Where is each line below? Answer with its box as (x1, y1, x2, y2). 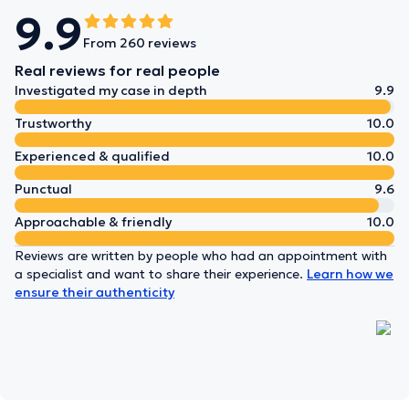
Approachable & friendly (15, 214, 172, 230)
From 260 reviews (83, 35, 196, 51)
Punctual (15, 181, 72, 197)
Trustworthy (15, 115, 91, 131)
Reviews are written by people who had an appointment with (15, 247, 387, 264)
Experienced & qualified (15, 148, 170, 164)
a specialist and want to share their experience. (15, 266, 307, 282)
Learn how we (307, 266, 393, 282)
